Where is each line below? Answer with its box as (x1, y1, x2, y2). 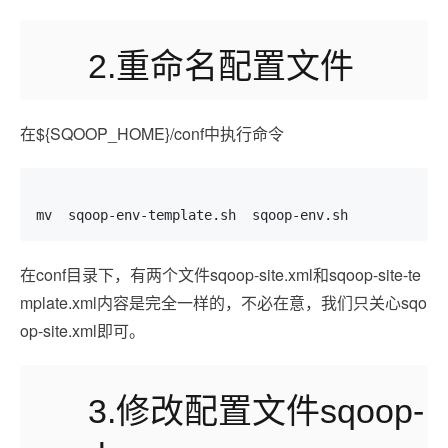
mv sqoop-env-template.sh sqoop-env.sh (36, 207, 348, 223)
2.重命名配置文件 (88, 47, 354, 85)
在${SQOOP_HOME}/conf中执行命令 (20, 122, 284, 145)
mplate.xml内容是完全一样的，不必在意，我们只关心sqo (20, 291, 427, 314)
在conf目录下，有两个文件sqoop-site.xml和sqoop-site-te (20, 263, 421, 286)
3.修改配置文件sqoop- (88, 392, 424, 430)
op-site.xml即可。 (20, 319, 145, 342)
